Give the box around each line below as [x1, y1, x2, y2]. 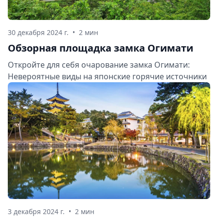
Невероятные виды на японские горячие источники [8, 71, 207, 82]
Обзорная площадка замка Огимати [8, 41, 193, 55]
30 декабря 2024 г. [8, 28, 69, 37]
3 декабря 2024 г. [8, 207, 65, 217]
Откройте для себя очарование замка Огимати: [8, 59, 190, 71]
